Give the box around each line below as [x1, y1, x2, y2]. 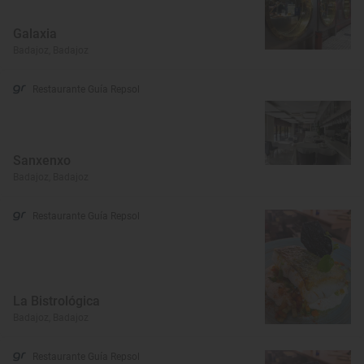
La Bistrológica [13, 292, 100, 309]
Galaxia [13, 25, 57, 41]
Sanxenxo [13, 152, 71, 168]
